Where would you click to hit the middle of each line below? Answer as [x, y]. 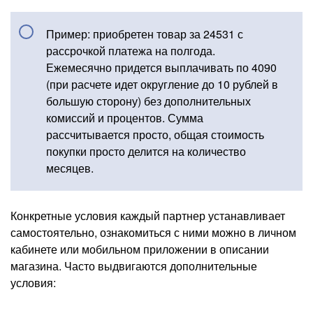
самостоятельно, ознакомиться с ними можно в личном [153, 232]
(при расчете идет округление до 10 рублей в [162, 84]
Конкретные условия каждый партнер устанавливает [148, 215]
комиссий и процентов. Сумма [125, 117]
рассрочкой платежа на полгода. [131, 50]
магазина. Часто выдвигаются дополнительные [134, 265]
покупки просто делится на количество [146, 151]
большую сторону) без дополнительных [148, 101]
